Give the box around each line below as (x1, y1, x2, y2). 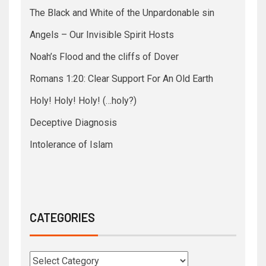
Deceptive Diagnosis (30, 117, 117, 129)
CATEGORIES (30, 210, 95, 225)
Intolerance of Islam (30, 139, 113, 151)
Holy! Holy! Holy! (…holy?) (30, 95, 137, 107)
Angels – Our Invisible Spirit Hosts (30, 29, 174, 41)
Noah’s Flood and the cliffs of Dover (30, 51, 179, 63)
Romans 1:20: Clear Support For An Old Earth (30, 73, 213, 85)
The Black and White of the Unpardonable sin (30, 7, 214, 19)
